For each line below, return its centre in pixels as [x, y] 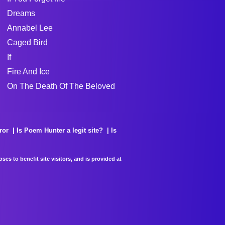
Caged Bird [27, 42]
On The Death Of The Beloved [61, 86]
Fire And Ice [28, 72]
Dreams [21, 13]
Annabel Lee [30, 28]
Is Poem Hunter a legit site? [60, 130]
